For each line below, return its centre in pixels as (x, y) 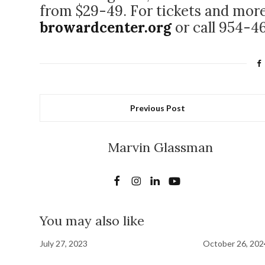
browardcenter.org (106, 28)
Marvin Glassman (160, 147)
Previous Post (157, 108)
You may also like (92, 221)
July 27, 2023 (64, 243)
